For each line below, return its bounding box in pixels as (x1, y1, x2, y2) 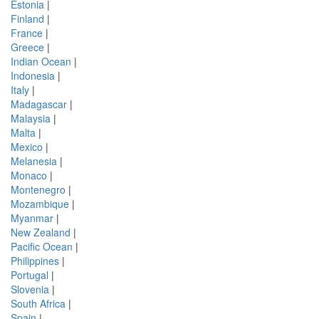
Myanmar (11, 210, 53, 225)
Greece (11, 39, 44, 54)
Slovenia (11, 281, 49, 296)
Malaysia (11, 110, 51, 125)
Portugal (11, 267, 48, 282)
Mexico (11, 139, 43, 154)
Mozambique (11, 196, 69, 211)
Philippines (11, 253, 59, 268)
